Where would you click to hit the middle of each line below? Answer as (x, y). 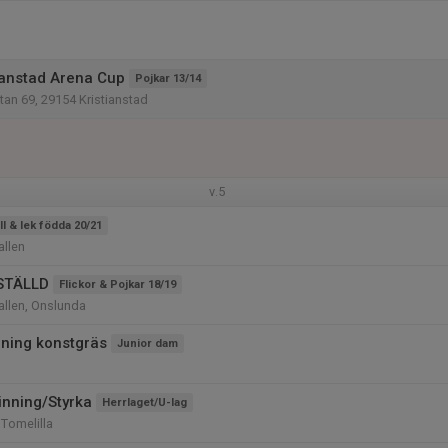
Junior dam (147, 343)
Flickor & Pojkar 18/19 (117, 284)
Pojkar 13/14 (168, 78)
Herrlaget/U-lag (144, 402)
